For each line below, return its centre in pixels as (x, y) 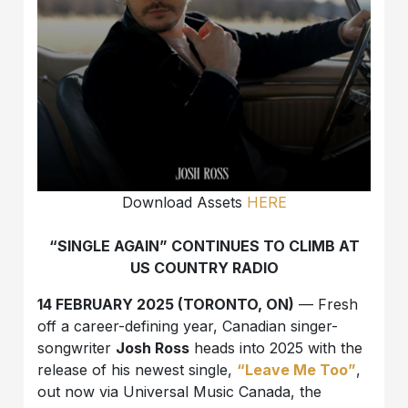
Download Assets (184, 203)
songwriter (77, 348)
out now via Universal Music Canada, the (180, 392)
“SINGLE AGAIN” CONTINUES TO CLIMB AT (204, 246)
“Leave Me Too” (297, 370)
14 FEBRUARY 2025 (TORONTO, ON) (166, 305)
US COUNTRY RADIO (204, 268)
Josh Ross (153, 348)
